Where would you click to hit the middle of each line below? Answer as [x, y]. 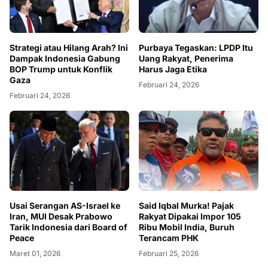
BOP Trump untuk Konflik [61, 69]
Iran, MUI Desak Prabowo [61, 216]
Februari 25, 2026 [169, 253]
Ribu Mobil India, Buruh [187, 227]
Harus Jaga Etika [173, 69]
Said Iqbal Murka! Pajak [186, 205]
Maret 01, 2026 [35, 253]
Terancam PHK [169, 237]
